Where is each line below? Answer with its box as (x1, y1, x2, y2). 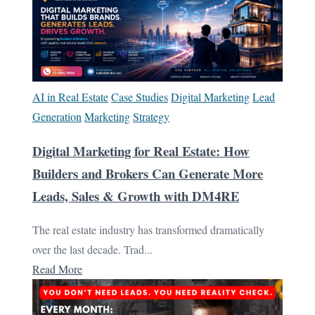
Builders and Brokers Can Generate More (32, 163, 263, 183)
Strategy (133, 108, 169, 124)
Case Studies (111, 89, 168, 104)
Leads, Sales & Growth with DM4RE (32, 186, 239, 205)
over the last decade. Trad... (32, 242, 153, 257)
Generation (32, 108, 82, 124)
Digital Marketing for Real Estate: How (32, 141, 250, 160)
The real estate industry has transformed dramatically (32, 222, 264, 238)
